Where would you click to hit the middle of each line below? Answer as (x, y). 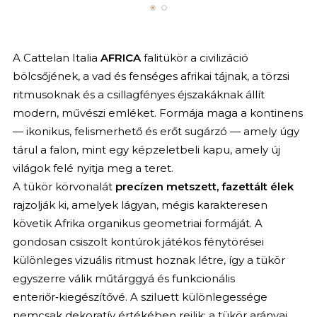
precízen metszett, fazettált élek (204, 186)
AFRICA (122, 57)
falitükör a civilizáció (196, 57)
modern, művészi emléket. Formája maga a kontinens (157, 113)
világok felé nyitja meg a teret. (93, 168)
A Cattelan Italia (56, 57)
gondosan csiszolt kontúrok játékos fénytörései (138, 241)
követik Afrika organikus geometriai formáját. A (137, 223)
